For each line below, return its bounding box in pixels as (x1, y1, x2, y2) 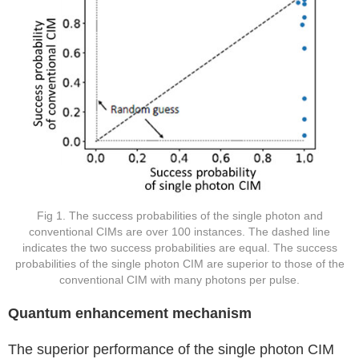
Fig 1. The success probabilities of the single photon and (36, 208, 323, 222)
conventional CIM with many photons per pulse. (59, 272, 300, 286)
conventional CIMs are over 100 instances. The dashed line (29, 224, 330, 238)
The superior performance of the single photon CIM (8, 341, 334, 357)
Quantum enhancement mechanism (8, 305, 252, 321)
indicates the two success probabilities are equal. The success (22, 240, 337, 254)
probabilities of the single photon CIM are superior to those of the (14, 256, 345, 270)
